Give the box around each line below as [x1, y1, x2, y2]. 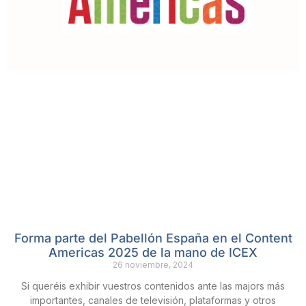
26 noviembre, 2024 [113, 260, 193, 270]
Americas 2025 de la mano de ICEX [48, 245, 258, 260]
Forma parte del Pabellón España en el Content [14, 231, 292, 246]
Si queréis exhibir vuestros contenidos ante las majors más [21, 280, 285, 292]
